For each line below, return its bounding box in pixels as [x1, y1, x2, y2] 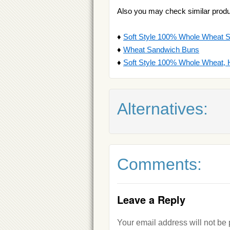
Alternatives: [117, 100, 208, 118]
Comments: [117, 155, 202, 174]
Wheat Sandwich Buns [123, 45, 199, 54]
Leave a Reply [117, 192, 185, 207]
